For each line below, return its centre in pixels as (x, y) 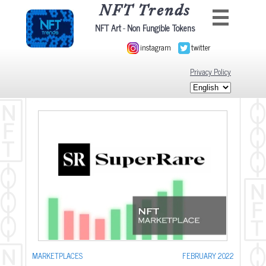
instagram (156, 47)
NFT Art (108, 28)
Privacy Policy (210, 72)
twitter (201, 47)
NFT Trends (145, 12)
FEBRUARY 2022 (208, 256)
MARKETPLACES (57, 256)
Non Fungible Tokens (161, 28)
